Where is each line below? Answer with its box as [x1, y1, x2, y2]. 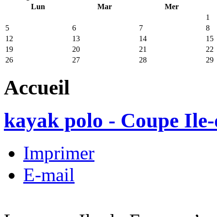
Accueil [4, 76, 70, 99]
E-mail [23, 164, 75, 186]
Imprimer [23, 142, 94, 164]
